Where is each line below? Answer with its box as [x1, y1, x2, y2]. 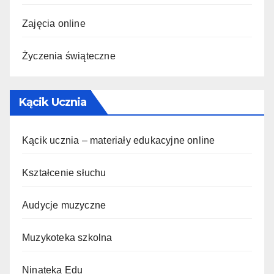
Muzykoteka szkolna [22, 232, 113, 243]
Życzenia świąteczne [22, 50, 116, 61]
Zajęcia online [22, 18, 86, 29]
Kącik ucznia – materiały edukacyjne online [22, 135, 215, 146]
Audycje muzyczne [22, 200, 106, 211]
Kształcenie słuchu [22, 168, 106, 179]
